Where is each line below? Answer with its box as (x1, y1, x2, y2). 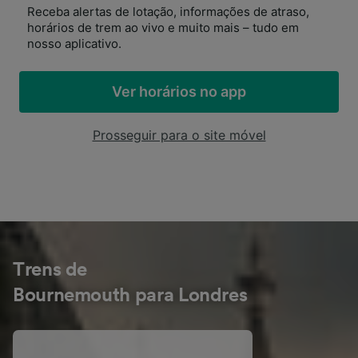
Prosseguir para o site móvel (92, 127, 266, 143)
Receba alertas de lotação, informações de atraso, (27, 4, 309, 19)
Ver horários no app (112, 83, 246, 100)
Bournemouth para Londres (13, 286, 248, 305)
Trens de (13, 261, 88, 280)
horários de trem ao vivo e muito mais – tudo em (27, 20, 299, 35)
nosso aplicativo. (27, 36, 121, 51)
